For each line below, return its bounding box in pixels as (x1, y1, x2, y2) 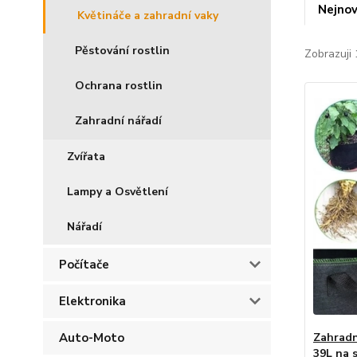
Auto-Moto (59, 330, 124, 346)
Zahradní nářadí (75, 113, 162, 128)
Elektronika (59, 293, 126, 309)
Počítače (59, 257, 109, 273)
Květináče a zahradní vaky (77, 8, 218, 23)
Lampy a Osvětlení (67, 184, 168, 199)
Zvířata (67, 149, 105, 164)
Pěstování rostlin (75, 43, 170, 58)
